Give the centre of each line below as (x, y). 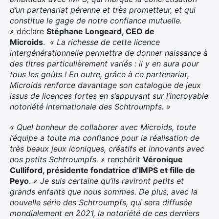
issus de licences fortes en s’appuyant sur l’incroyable (109, 96)
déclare (30, 31)
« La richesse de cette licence (105, 42)
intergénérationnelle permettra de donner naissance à (109, 53)
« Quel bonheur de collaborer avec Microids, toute (103, 127)
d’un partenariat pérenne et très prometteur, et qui (103, 10)
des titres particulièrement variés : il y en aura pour (104, 64)
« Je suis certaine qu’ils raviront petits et (109, 181)
